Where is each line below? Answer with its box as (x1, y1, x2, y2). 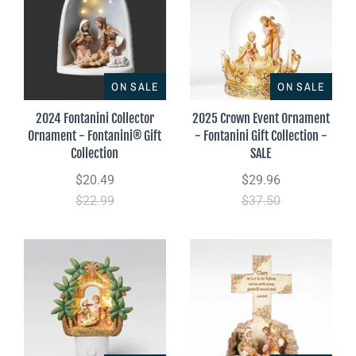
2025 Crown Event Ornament (192, 110, 330, 126)
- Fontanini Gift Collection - (195, 127, 327, 144)
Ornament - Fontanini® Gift (28, 127, 162, 144)
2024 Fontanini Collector (36, 110, 154, 126)
